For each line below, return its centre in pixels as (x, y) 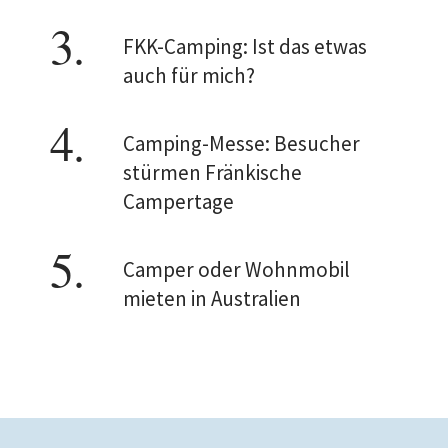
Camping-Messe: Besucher (241, 143)
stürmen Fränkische (212, 172)
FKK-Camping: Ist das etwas (245, 46)
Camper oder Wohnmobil (236, 269)
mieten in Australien (212, 298)
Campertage (178, 201)
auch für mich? (189, 75)
